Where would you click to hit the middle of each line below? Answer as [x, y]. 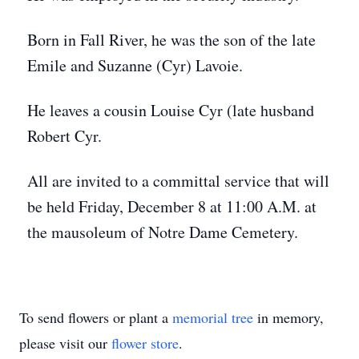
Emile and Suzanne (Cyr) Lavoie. [135, 65]
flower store [145, 343]
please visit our [65, 343]
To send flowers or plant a [96, 317]
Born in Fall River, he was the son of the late [171, 40]
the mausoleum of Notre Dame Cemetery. [163, 232]
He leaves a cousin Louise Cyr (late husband [171, 110]
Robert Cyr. [65, 136]
